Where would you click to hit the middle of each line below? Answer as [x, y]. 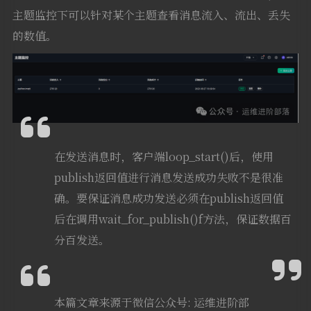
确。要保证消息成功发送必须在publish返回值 [168, 199]
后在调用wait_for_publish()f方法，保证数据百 [173, 219]
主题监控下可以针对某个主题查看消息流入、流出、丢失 [151, 15]
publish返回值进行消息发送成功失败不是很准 [168, 178]
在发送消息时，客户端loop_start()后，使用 [163, 157]
